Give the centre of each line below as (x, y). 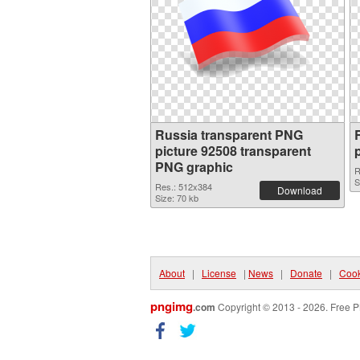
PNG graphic (194, 167)
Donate (306, 273)
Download (300, 190)
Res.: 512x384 (184, 186)
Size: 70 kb (177, 198)
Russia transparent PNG (229, 135)
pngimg (172, 306)
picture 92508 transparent (233, 151)
